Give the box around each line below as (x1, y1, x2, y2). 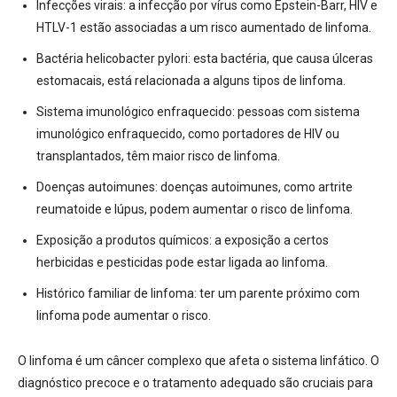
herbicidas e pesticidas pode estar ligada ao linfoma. (36, 255, 328, 270)
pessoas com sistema (235, 105, 360, 120)
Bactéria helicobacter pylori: (36, 51, 191, 66)
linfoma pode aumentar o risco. (36, 308, 211, 323)
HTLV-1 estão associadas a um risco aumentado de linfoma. (36, 20, 371, 35)
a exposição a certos (212, 233, 329, 248)
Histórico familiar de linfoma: (36, 286, 197, 301)
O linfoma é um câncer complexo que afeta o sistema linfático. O (18, 354, 379, 369)
